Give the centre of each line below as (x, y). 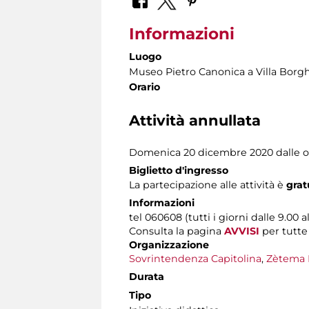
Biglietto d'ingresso (179, 171)
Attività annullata (195, 121)
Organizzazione (169, 245)
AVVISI (242, 231)
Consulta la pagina (177, 231)
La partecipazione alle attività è (208, 185)
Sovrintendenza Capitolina (195, 259)
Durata (147, 277)
